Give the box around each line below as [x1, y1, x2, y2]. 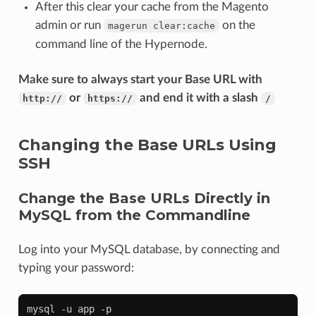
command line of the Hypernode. [35, 37, 207, 50]
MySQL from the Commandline [18, 206, 250, 224]
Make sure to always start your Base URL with [18, 73, 262, 85]
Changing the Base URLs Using [18, 135, 276, 154]
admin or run [35, 18, 104, 31]
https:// [87, 92, 133, 104]
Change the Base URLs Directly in [18, 189, 270, 207]
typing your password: [18, 261, 134, 274]
